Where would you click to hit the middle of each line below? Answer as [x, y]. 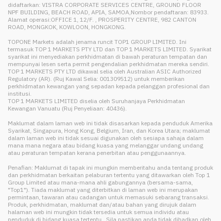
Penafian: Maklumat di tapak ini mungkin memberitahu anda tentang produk [110, 167]
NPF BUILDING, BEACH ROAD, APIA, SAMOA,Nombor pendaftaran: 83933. [108, 12]
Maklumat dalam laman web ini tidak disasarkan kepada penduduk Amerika [110, 123]
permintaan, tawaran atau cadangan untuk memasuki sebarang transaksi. [109, 197]
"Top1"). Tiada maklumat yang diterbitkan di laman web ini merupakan [103, 190]
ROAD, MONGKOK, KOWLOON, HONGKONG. [67, 27]
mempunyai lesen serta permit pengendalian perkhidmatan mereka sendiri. [109, 64]
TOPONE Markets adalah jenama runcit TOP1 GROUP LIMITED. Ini [97, 42]
